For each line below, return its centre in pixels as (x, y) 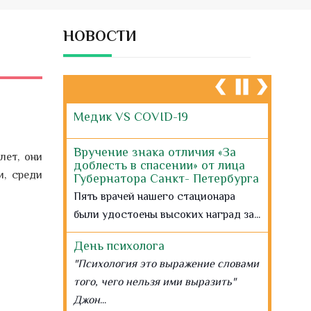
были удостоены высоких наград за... (167, 216)
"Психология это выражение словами (166, 265)
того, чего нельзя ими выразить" (155, 283)
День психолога (119, 246)
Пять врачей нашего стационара (154, 197)
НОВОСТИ (100, 36)
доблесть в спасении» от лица (159, 165)
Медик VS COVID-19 (131, 117)
